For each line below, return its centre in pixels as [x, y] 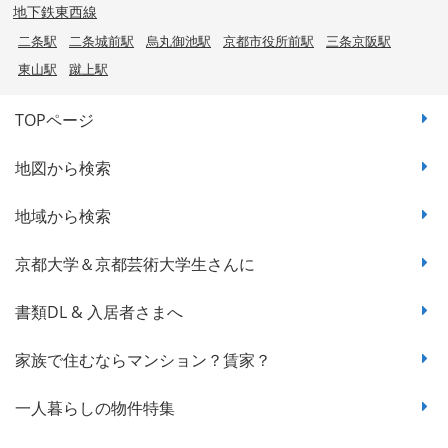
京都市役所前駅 [268, 40]
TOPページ [54, 119]
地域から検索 [63, 215]
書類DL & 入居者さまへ [99, 311]
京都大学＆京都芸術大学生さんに [135, 263]
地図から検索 [63, 167]
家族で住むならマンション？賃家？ [143, 359]
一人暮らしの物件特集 [95, 407]
